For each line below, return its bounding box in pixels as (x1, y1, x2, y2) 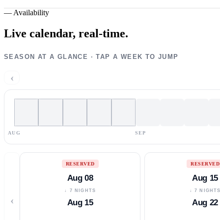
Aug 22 (192, 197, 218, 207)
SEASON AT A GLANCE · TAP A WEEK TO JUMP (4, 53, 179, 60)
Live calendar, (4, 27, 76, 40)
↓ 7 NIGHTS (64, 188, 96, 193)
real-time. (79, 27, 128, 40)
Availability (13, 8, 49, 17)
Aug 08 (67, 173, 93, 183)
